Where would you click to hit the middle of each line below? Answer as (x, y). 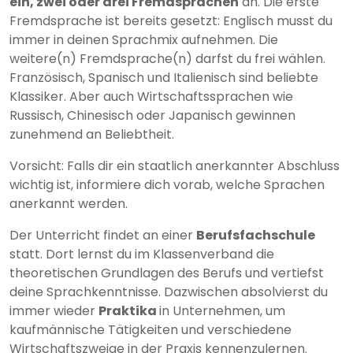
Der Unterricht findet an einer (103, 235)
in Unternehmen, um (222, 310)
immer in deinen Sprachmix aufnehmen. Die (144, 39)
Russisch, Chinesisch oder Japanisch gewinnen (152, 115)
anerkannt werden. (69, 203)
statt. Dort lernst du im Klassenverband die (142, 254)
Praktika (129, 310)
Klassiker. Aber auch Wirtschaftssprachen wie (151, 96)
